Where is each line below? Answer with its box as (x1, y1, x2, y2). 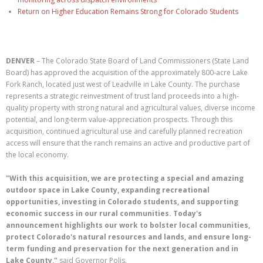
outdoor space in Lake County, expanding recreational (6, 185, 210, 195)
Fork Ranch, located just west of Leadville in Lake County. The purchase (6, 79, 240, 89)
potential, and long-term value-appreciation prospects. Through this (6, 114, 232, 124)
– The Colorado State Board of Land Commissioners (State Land (35, 56, 249, 66)
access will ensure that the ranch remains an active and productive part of (6, 138, 250, 148)
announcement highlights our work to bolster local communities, (6, 220, 250, 230)
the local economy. (6, 150, 69, 160)
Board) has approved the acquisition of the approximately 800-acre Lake (6, 68, 248, 77)
